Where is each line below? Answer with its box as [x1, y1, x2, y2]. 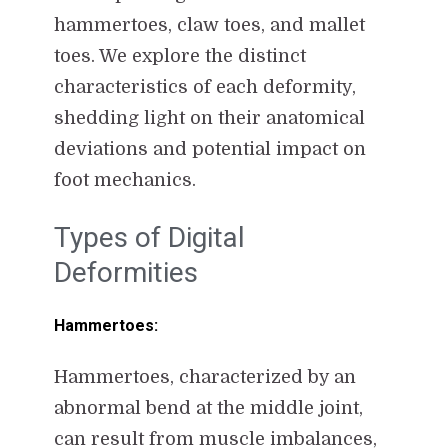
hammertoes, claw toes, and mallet [53, 14, 365, 35]
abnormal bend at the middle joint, [53, 397, 363, 418]
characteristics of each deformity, [53, 76, 356, 97]
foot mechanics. [53, 169, 196, 190]
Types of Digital [53, 220, 245, 254]
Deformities [53, 255, 198, 289]
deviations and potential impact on [53, 138, 366, 159]
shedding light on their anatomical [53, 107, 365, 128]
